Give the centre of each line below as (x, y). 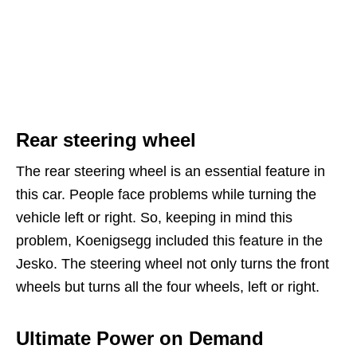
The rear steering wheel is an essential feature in (171, 171)
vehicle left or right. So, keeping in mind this (154, 217)
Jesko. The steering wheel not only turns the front (173, 263)
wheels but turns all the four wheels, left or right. (168, 286)
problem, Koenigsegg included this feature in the (169, 240)
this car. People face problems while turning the (166, 194)
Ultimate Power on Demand (140, 338)
